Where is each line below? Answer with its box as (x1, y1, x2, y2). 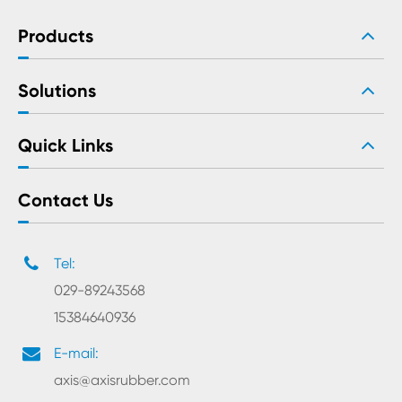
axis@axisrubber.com (54, 371, 190, 389)
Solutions (18, 80, 96, 102)
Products (18, 25, 93, 48)
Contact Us (18, 189, 113, 212)
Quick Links (18, 135, 113, 157)
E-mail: (54, 345, 99, 363)
